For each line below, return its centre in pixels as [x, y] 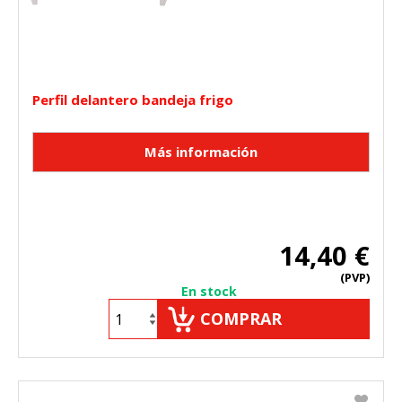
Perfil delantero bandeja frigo [133, 100]
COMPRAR [241, 319]
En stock [209, 292]
